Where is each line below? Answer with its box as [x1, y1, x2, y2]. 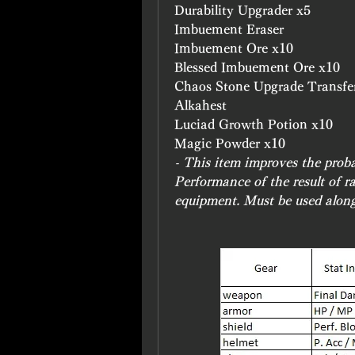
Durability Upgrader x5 [174, 4, 311, 17]
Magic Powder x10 [174, 137, 285, 150]
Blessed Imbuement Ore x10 [174, 61, 340, 74]
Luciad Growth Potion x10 [174, 118, 333, 131]
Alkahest [174, 99, 227, 112]
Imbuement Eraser [174, 23, 284, 36]
